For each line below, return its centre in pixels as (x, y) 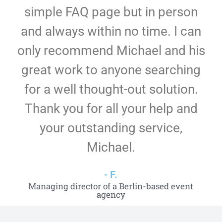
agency (111, 194)
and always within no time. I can (111, 31)
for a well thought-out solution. (111, 89)
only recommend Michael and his (111, 51)
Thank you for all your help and (111, 109)
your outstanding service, (111, 128)
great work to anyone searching (111, 70)
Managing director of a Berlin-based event (111, 186)
